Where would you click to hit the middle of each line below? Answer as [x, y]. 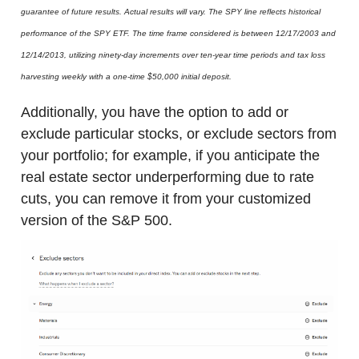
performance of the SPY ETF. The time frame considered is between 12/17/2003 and [178, 34]
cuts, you [50, 199]
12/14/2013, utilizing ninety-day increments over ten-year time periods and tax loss [173, 55]
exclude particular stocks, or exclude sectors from [179, 134]
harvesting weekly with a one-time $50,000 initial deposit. [126, 77]
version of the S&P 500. [97, 221]
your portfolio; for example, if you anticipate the [170, 156]
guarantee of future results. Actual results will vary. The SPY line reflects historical [171, 12]
